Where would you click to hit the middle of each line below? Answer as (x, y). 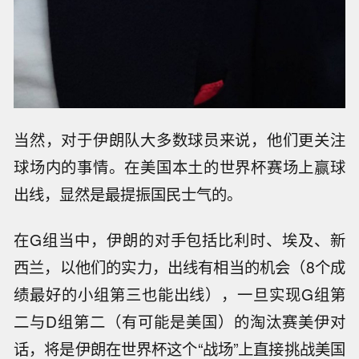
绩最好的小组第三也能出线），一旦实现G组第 (179, 294)
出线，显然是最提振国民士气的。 (128, 194)
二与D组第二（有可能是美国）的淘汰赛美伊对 (179, 322)
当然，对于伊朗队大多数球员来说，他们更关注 (179, 140)
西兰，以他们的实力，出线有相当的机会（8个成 (179, 267)
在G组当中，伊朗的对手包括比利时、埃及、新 (179, 240)
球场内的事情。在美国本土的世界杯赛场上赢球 (179, 167)
